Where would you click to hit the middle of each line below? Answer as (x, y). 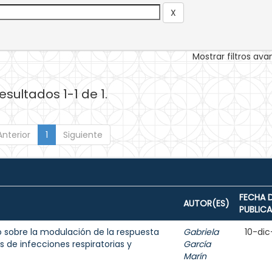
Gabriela (201, 232)
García (197, 244)
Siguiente (83, 135)
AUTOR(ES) (206, 203)
